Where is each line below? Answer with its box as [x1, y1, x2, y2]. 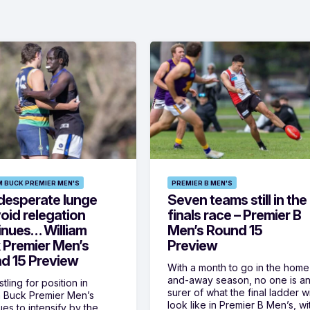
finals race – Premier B [167, 207, 302, 224]
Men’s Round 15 [167, 222, 263, 239]
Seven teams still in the [167, 192, 307, 209]
